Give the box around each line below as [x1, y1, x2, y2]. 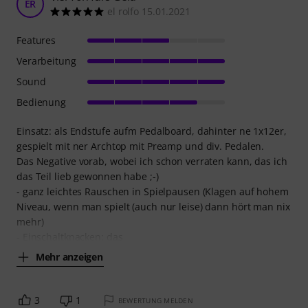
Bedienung [16, 96, 67, 109]
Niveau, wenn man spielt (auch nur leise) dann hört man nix [16, 200, 290, 214]
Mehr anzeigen [36, 250, 103, 263]
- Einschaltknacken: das [16, 230, 123, 244]
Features [16, 34, 56, 47]
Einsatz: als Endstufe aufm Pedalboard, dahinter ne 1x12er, [16, 124, 287, 138]
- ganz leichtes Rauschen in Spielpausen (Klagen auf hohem [16, 185, 289, 199]
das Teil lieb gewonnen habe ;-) [16, 170, 159, 184]
